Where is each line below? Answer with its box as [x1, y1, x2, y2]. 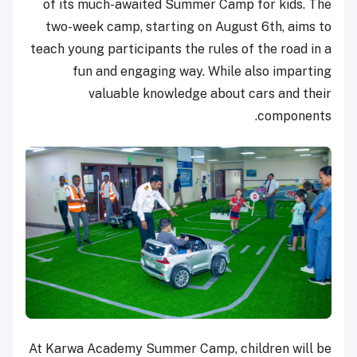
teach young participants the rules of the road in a [30, 41, 331, 57]
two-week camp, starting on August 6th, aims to [45, 19, 331, 35]
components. [257, 108, 331, 124]
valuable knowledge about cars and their [88, 86, 331, 102]
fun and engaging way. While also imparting [73, 64, 331, 80]
